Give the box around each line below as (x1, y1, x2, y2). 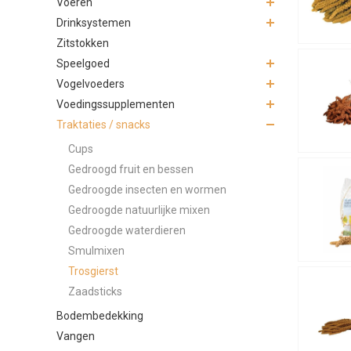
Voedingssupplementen (56, 97, 175, 110)
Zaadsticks (68, 284, 122, 298)
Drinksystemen (56, 16, 131, 29)
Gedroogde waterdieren (68, 223, 186, 237)
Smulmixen (68, 244, 125, 257)
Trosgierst (68, 264, 118, 277)
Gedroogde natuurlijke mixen (68, 203, 210, 216)
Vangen (56, 329, 95, 342)
